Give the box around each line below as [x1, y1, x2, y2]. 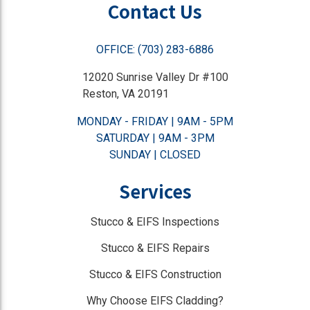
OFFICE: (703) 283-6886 [96, 43, 214, 57]
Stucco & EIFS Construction [89, 268, 221, 282]
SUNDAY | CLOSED [109, 148, 201, 162]
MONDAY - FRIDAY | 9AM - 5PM [77, 115, 233, 129]
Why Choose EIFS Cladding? [86, 294, 224, 308]
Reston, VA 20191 [82, 87, 169, 101]
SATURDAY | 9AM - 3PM [95, 131, 215, 145]
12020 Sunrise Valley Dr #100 [82, 71, 228, 84]
